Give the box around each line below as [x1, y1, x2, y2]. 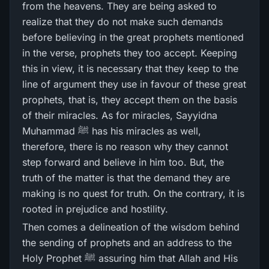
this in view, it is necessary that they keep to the [22, 62, 238, 74]
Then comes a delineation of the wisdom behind [22, 221, 240, 233]
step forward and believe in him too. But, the [22, 156, 224, 168]
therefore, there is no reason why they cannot [22, 141, 228, 153]
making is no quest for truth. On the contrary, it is [22, 187, 244, 199]
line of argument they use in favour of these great [22, 78, 246, 90]
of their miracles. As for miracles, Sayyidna [22, 109, 217, 121]
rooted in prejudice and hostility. [22, 203, 168, 215]
